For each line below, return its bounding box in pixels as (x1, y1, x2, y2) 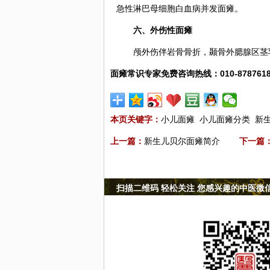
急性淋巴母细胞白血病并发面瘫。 (116, 4, 243, 13)
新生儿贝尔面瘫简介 (144, 136, 220, 146)
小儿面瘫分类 (199, 115, 250, 124)
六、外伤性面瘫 (133, 25, 192, 35)
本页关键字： (110, 115, 161, 124)
